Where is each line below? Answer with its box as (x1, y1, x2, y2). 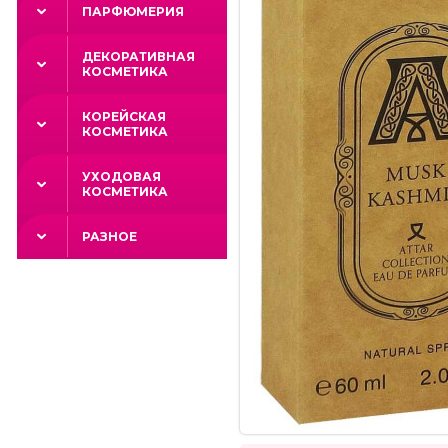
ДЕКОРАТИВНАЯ (82, 49, 195, 64)
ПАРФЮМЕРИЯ (82, 4, 184, 19)
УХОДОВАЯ (82, 169, 161, 184)
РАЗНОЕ (82, 229, 137, 244)
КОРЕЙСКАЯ (82, 109, 166, 124)
